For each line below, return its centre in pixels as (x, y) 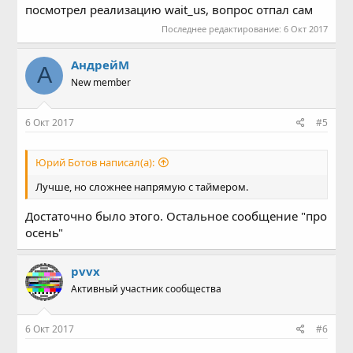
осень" (45, 232)
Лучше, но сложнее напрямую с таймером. (142, 186)
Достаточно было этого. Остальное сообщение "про (176, 216)
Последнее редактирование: (222, 28)
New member (101, 82)
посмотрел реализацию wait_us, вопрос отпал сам (169, 10)
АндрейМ (100, 64)
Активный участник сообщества (147, 288)
